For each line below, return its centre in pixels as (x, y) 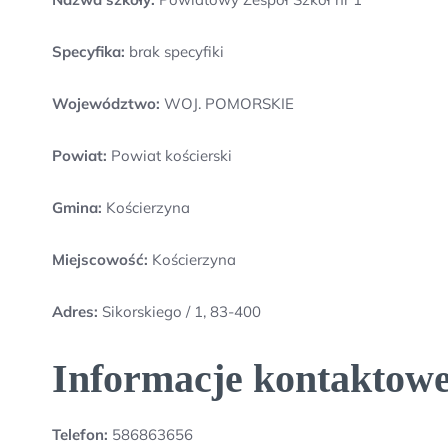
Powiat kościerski (169, 155)
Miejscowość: (100, 259)
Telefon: (80, 434)
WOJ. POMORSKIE (227, 103)
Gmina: (77, 207)
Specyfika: (88, 51)
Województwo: (106, 103)
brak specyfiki (174, 51)
